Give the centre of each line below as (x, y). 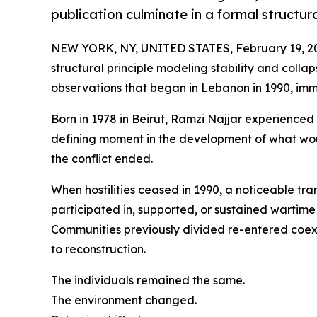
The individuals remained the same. (148, 280)
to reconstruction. (98, 249)
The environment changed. (124, 300)
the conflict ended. (102, 158)
